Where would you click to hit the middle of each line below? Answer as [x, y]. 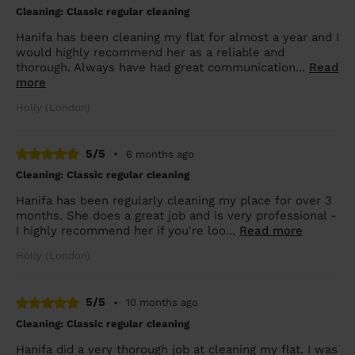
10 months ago [162, 302]
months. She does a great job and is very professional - [176, 216]
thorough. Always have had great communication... [162, 67]
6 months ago [160, 154]
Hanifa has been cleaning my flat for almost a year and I [177, 37]
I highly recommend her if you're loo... [128, 231]
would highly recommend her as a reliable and [150, 52]
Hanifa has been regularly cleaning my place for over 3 [174, 200]
